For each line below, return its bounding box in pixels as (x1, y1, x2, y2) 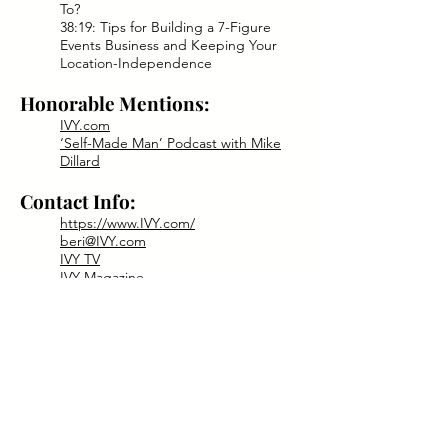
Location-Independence (60, 54, 212, 72)
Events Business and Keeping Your (60, 36, 277, 54)
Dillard (60, 152, 100, 170)
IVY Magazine (60, 268, 144, 286)
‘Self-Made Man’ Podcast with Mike (60, 134, 281, 152)
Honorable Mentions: (20, 90, 210, 116)
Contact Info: (20, 188, 136, 214)
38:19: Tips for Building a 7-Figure (60, 18, 271, 36)
